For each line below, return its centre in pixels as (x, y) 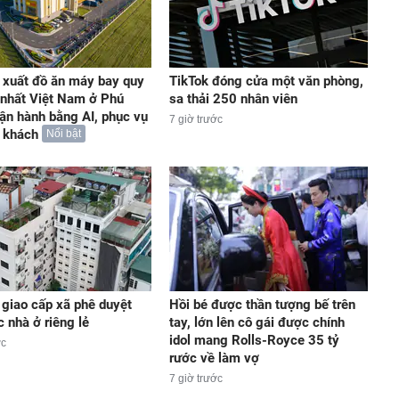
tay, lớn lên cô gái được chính (256, 322)
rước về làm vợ (214, 358)
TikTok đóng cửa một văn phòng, (266, 81)
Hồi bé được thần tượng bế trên (262, 304)
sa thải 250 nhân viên (233, 99)
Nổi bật (63, 134)
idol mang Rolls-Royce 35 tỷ (254, 340)
